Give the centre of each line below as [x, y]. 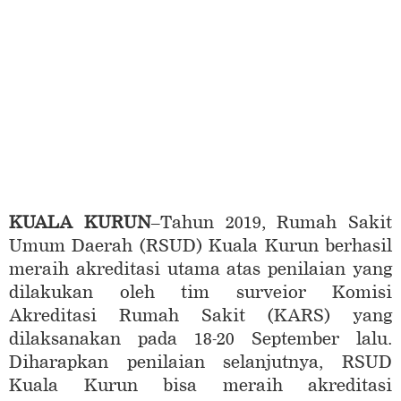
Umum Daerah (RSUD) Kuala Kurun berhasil [200, 246]
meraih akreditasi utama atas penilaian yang [200, 269]
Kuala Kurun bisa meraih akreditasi [200, 386]
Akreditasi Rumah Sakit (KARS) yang [200, 316]
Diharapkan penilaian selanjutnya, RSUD [200, 363]
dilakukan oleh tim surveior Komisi [200, 293]
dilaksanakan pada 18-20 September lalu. [200, 339]
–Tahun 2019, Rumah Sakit [271, 223]
